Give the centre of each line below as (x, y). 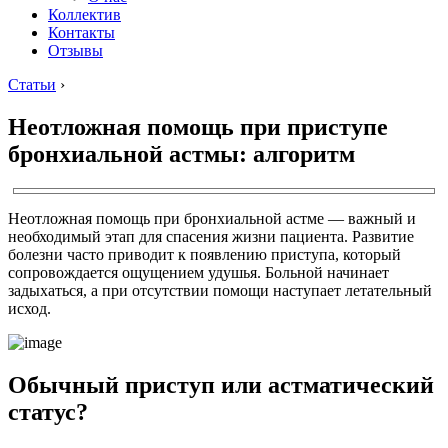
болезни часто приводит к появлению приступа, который (204, 254)
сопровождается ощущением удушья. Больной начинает (198, 272)
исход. (29, 308)
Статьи (32, 84)
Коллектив (84, 14)
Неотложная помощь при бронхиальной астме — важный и (212, 218)
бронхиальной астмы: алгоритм (181, 153)
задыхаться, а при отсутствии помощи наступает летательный (220, 290)
